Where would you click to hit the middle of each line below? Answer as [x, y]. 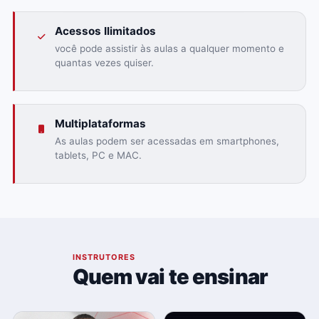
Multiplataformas [100, 124]
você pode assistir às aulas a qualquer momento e [169, 48]
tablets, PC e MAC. [98, 155]
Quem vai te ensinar [170, 277]
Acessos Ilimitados [105, 31]
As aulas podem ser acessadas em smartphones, [167, 141]
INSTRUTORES [104, 257]
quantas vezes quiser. [104, 62]
